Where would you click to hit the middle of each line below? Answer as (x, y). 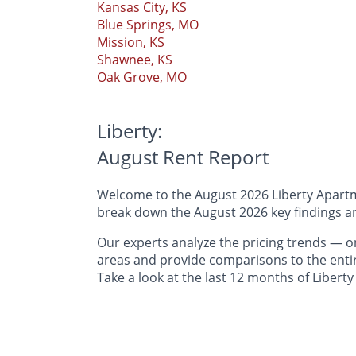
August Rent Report (183, 157)
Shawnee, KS (135, 59)
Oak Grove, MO (142, 77)
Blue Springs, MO (148, 24)
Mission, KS (131, 42)
